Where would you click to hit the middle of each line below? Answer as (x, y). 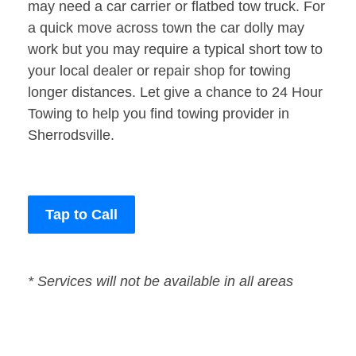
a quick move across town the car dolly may (166, 28)
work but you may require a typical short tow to (175, 50)
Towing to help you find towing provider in (159, 114)
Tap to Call (81, 215)
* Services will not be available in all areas (161, 282)
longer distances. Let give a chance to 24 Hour (175, 93)
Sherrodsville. (71, 135)
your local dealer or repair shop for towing (159, 71)
